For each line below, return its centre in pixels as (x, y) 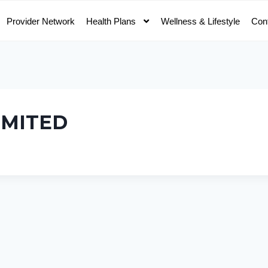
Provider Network (42, 21)
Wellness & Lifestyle (202, 21)
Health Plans (112, 21)
